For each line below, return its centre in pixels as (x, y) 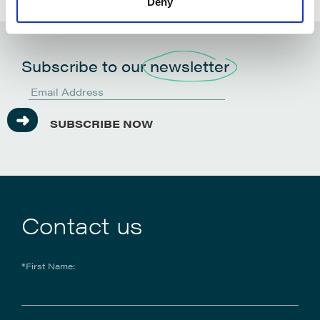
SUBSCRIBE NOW (101, 124)
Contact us (82, 224)
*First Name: (48, 265)
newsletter (190, 65)
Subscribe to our (86, 65)
